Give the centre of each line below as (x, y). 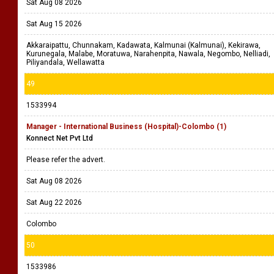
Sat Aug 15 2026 (54, 24)
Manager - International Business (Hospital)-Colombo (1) (126, 127)
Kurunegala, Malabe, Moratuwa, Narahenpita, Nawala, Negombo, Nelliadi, (148, 54)
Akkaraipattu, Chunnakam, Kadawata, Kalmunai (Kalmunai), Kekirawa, (143, 45)
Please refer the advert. (67, 160)
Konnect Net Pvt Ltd (60, 138)
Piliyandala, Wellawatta (65, 62)
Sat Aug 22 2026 (54, 202)
